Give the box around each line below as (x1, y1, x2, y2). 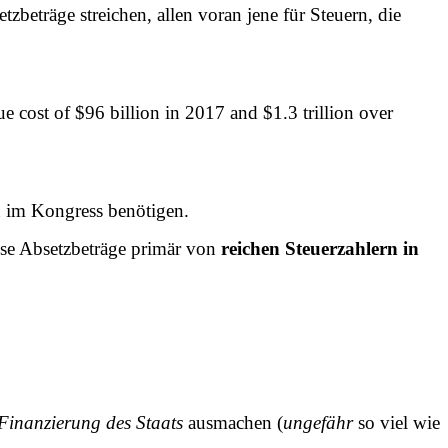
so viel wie (353, 411, 440, 433)
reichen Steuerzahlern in (221, 237, 419, 259)
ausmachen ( (183, 411, 283, 433)
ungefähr (283, 411, 353, 433)
